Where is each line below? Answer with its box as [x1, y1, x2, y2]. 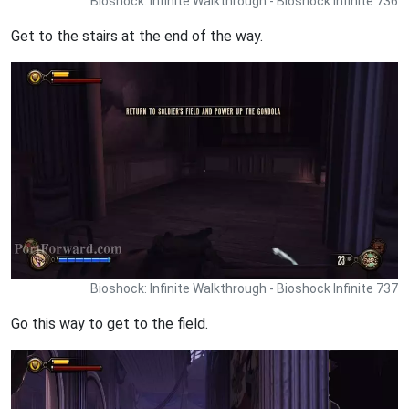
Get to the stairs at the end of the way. [11, 27, 263, 46]
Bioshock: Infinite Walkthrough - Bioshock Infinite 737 [90, 281, 398, 297]
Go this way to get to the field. [11, 315, 208, 333]
